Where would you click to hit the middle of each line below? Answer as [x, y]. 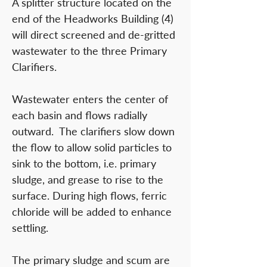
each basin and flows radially [80, 115]
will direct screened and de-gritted [94, 35]
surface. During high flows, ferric [89, 195]
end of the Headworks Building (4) [93, 18]
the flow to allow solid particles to [92, 147]
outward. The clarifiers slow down [93, 131]
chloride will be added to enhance [92, 212]
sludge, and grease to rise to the [88, 179]
